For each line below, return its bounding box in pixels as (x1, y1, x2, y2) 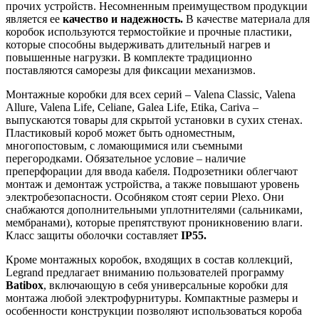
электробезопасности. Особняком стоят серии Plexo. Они (6, 191, 284, 204)
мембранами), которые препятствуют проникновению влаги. (6, 216, 303, 229)
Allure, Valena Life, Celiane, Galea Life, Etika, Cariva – (6, 101, 258, 114)
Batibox (6, 279, 43, 292)
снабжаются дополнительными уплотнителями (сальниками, (6, 204, 303, 216)
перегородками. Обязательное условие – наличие (6, 152, 246, 165)
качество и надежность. (63, 13, 183, 26)
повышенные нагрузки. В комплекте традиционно (6, 51, 252, 64)
